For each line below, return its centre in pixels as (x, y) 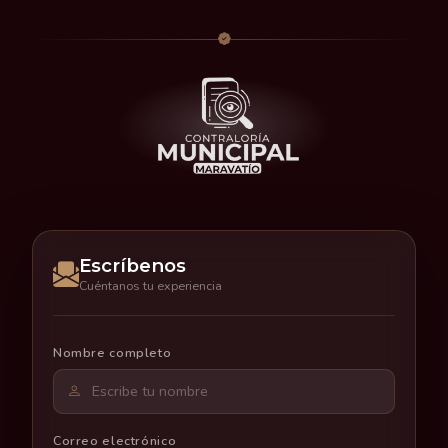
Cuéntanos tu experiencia (150, 286)
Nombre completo (112, 353)
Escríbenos (132, 266)
